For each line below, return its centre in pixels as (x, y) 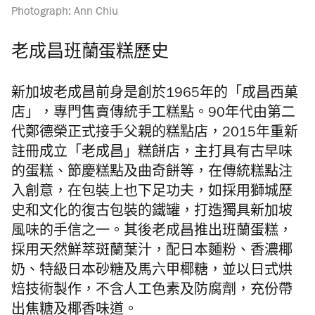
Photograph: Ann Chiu (65, 13)
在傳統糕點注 (250, 174)
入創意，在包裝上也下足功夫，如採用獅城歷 (152, 193)
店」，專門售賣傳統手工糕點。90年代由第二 (153, 115)
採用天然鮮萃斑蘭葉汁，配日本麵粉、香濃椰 (152, 252)
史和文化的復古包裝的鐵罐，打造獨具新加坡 (152, 213)
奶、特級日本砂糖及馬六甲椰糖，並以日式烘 (152, 272)
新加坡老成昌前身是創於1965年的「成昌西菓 (155, 95)
